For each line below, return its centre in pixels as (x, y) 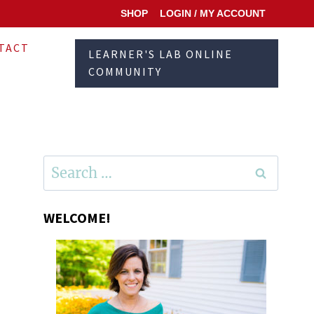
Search (62, 163)
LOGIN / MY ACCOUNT (212, 14)
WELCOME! (77, 217)
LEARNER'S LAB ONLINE (161, 54)
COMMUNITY (125, 72)
